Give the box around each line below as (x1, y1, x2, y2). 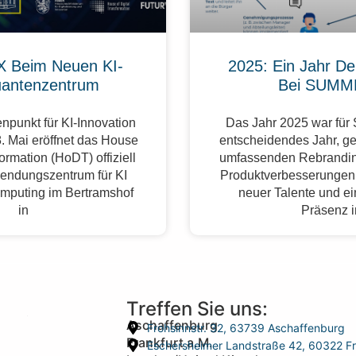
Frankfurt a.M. (126, 335, 213, 351)
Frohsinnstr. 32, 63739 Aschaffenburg (146, 321, 345, 335)
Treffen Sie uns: (126, 297, 268, 321)
